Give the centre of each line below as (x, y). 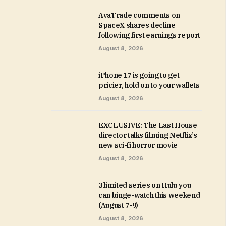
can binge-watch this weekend (149, 195)
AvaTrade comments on (139, 15)
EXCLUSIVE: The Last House (148, 125)
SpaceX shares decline (137, 25)
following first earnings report (150, 35)
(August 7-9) (118, 205)
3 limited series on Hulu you (145, 185)
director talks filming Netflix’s (148, 135)
